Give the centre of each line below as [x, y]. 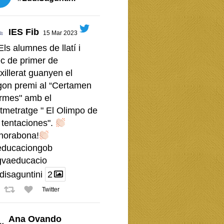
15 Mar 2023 [60, 33]
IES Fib [24, 32]
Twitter [51, 189]
